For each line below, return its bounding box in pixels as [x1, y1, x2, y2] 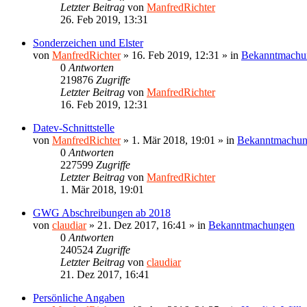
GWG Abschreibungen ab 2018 [33, 206, 171, 219]
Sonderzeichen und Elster [33, 36, 143, 49]
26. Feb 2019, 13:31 [60, 13, 148, 25]
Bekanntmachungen [208, 219, 295, 231]
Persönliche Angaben [33, 291, 125, 304]
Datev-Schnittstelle [33, 121, 114, 134]
